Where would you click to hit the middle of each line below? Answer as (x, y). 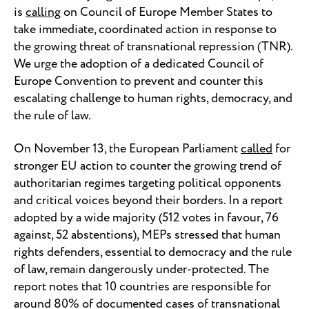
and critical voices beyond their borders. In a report (148, 200)
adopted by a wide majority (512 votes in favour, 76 (146, 218)
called (257, 149)
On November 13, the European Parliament (127, 149)
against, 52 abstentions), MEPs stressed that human (147, 235)
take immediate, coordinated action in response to (145, 30)
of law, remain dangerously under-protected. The (141, 269)
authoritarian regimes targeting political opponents (148, 183)
